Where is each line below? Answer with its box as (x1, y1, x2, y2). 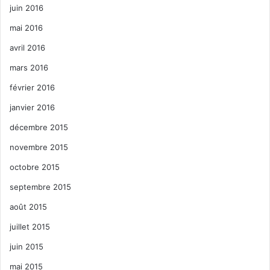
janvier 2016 (10, 102, 55, 112)
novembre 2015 (10, 142, 68, 152)
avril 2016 (10, 42, 45, 52)
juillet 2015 (10, 221, 50, 231)
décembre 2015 (10, 122, 68, 132)
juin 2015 (10, 241, 43, 251)
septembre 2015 (10, 181, 71, 192)
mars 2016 (10, 62, 48, 72)
